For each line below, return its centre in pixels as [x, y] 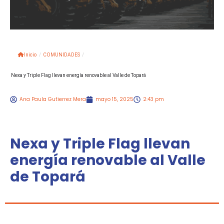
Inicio [30, 55]
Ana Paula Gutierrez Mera [53, 99]
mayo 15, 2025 [114, 99]
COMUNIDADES [61, 55]
